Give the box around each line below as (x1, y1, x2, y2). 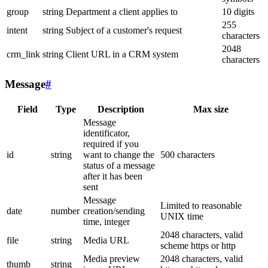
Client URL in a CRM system (66, 48, 178, 59)
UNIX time (160, 211, 203, 221)
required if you (83, 138, 139, 149)
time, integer (83, 216, 130, 227)
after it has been (83, 170, 142, 181)
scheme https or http (160, 240, 236, 251)
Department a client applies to (66, 6, 178, 17)
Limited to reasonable (160, 200, 242, 211)
